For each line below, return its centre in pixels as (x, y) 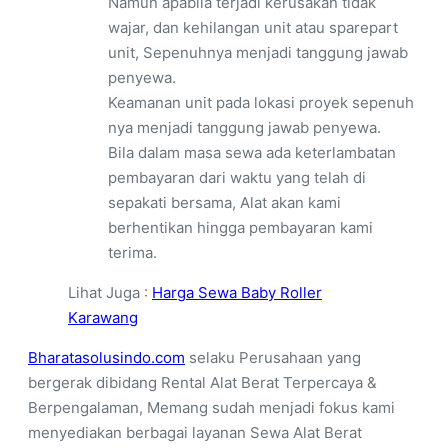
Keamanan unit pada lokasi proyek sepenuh (261, 103)
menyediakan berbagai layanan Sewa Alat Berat (195, 433)
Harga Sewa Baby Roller (237, 293)
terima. (132, 253)
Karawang (103, 318)
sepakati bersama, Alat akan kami (224, 203)
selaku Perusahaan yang (273, 358)
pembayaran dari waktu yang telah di (237, 178)
